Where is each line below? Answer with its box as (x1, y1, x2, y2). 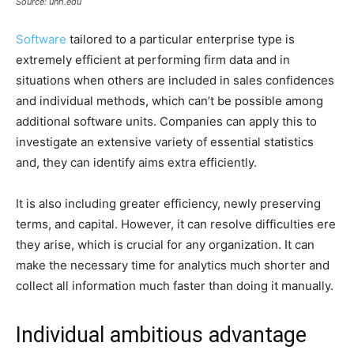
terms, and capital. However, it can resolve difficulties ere (16, 216, 336, 232)
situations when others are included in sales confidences (16, 72, 334, 88)
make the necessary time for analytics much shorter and (16, 257, 330, 273)
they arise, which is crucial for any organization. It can (16, 236, 314, 252)
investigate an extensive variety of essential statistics (16, 134, 314, 149)
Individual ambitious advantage (16, 322, 307, 348)
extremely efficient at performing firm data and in (16, 51, 290, 67)
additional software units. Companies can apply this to (16, 113, 317, 129)
